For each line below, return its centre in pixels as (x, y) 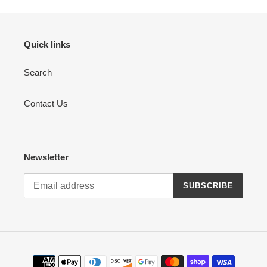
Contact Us (46, 104)
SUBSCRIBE (208, 186)
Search (38, 73)
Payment (150, 255)
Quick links (47, 44)
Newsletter (46, 157)
